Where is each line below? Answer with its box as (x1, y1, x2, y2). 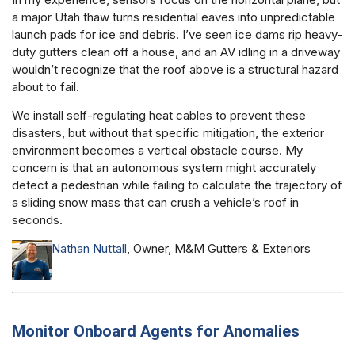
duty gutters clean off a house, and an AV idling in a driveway (12, 44, 340, 59)
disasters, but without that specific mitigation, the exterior (12, 124, 324, 140)
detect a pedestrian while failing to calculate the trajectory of (12, 177, 342, 193)
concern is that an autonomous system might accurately (12, 159, 316, 175)
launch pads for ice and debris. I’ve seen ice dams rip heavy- (12, 26, 342, 42)
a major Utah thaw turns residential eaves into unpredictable (12, 9, 335, 25)
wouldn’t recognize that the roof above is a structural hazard (12, 61, 338, 77)
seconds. (12, 212, 63, 227)
